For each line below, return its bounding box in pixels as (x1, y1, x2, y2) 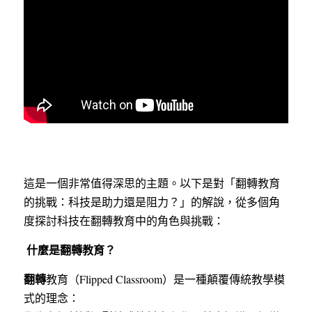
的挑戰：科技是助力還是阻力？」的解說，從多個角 (24, 194, 280, 209)
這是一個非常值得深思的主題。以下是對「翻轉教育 (24, 175, 280, 190)
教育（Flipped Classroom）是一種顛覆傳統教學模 (46, 271, 285, 286)
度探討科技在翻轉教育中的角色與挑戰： (24, 212, 224, 228)
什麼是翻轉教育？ (26, 241, 116, 258)
